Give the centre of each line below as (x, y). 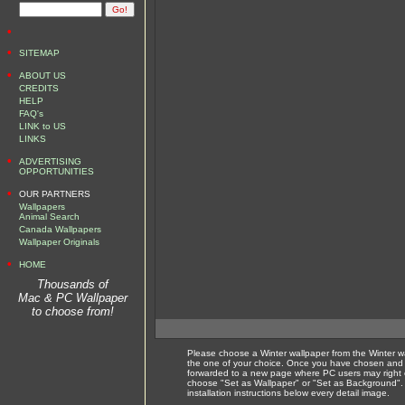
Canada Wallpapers (60, 229)
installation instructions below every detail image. (288, 393)
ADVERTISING (50, 161)
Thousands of (72, 284)
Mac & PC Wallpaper (72, 298)
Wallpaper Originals (59, 242)
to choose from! (72, 311)
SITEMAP (39, 53)
